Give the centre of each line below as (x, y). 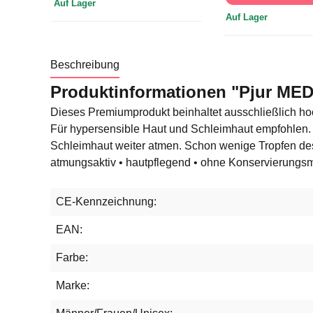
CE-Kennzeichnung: (106, 201)
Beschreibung (85, 65)
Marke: (73, 285)
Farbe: (72, 257)
